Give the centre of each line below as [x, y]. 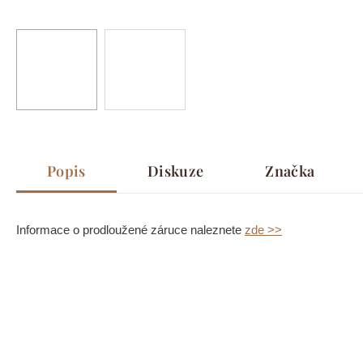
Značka [290, 171]
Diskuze [175, 171]
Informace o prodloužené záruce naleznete [130, 230]
